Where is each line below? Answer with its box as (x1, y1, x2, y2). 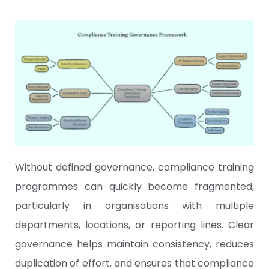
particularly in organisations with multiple (15, 199, 254, 213)
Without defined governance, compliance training (15, 160, 254, 175)
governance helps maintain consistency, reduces (15, 237, 254, 252)
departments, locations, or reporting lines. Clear (15, 218, 254, 232)
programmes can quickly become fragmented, (15, 180, 254, 194)
